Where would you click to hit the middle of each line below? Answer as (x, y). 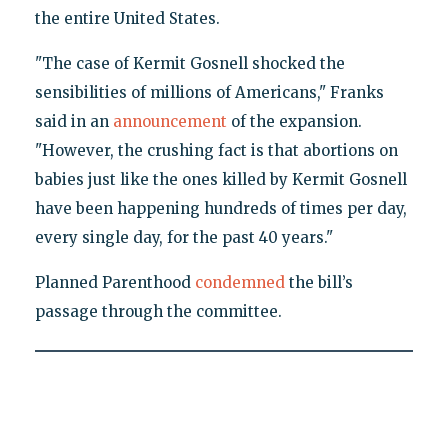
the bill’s (318, 283)
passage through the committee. (158, 312)
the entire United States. (127, 19)
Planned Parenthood (114, 283)
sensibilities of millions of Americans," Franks (209, 93)
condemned (239, 283)
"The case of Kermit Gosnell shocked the (189, 64)
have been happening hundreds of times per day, (220, 209)
